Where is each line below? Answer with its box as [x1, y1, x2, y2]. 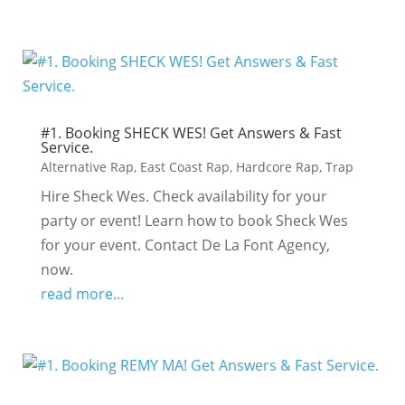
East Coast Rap [139, 158, 230, 175]
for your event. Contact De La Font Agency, [40, 235, 330, 255]
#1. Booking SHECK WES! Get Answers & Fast [40, 123, 342, 143]
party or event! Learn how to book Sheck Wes [40, 211, 348, 231]
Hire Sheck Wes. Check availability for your [40, 186, 327, 206]
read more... [40, 284, 124, 304]
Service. [40, 137, 93, 157]
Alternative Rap [40, 158, 134, 175]
